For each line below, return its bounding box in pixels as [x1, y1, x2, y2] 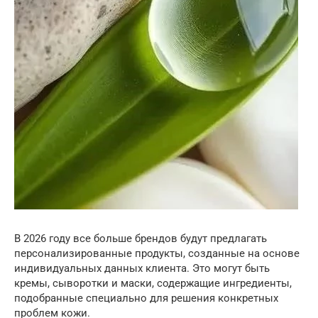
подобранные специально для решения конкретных [14, 291, 278, 305]
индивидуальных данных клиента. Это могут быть [14, 261, 270, 275]
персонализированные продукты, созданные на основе [14, 246, 300, 260]
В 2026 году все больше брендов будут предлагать [14, 231, 267, 245]
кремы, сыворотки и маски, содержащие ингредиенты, [14, 276, 292, 290]
